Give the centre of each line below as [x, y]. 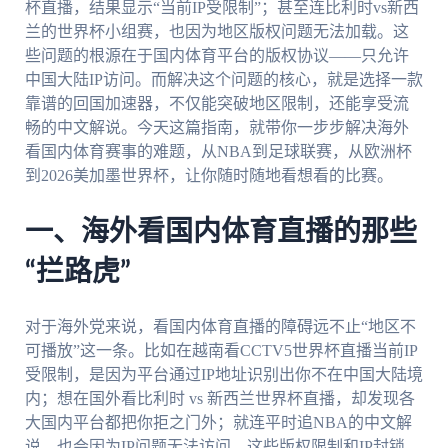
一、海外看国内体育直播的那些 [220, 232]
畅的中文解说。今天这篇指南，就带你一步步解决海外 [216, 128]
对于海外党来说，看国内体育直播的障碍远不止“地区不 [220, 326]
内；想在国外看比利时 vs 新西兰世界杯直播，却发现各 [219, 398]
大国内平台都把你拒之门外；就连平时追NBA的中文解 [218, 422]
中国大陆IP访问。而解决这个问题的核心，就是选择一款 [223, 80]
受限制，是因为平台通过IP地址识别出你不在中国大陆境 [223, 374]
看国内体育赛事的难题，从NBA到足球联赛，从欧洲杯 [218, 152]
